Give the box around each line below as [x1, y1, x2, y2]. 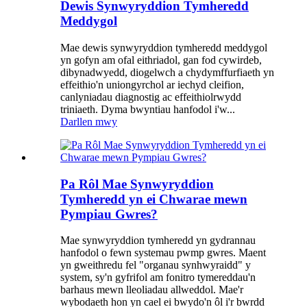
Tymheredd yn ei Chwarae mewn [60, 191, 247, 206]
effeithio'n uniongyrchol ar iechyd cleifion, [60, 78, 244, 90]
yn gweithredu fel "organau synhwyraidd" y [60, 259, 251, 271]
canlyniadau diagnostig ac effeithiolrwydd [60, 90, 241, 103]
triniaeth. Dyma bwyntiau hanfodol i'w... [60, 103, 235, 115]
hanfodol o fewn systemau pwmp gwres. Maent [60, 247, 266, 259]
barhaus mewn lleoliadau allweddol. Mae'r [60, 284, 243, 296]
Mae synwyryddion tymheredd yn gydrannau [60, 234, 256, 247]
